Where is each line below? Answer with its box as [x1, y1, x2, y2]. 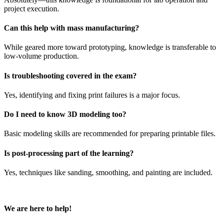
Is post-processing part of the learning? [4, 148, 134, 157]
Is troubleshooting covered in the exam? [4, 71, 137, 80]
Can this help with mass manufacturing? [4, 24, 139, 33]
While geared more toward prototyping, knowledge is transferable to [4, 43, 216, 52]
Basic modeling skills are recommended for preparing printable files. [4, 129, 216, 138]
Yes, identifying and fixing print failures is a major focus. [4, 90, 180, 99]
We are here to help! [4, 204, 72, 213]
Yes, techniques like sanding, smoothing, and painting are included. [4, 168, 213, 177]
